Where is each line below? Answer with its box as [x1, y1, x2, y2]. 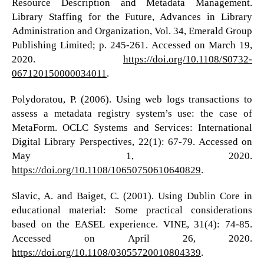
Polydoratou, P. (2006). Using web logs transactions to [11, 94, 253, 105]
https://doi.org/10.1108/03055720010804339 [11, 247, 201, 259]
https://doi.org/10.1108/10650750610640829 [11, 164, 201, 176]
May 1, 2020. [11, 150, 253, 162]
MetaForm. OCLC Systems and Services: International [11, 122, 253, 134]
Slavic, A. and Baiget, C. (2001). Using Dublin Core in [11, 190, 253, 202]
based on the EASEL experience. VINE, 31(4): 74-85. [11, 219, 253, 230]
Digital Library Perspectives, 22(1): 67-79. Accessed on [11, 136, 253, 148]
